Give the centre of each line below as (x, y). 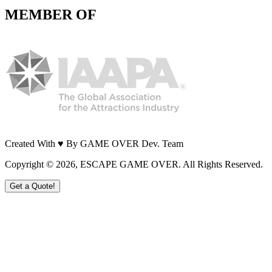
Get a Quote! (32, 186)
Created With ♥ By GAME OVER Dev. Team (94, 144)
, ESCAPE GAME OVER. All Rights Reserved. (169, 165)
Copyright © (30, 165)
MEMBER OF (51, 15)
